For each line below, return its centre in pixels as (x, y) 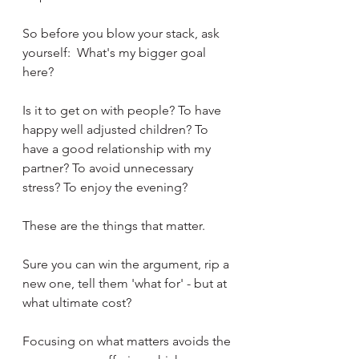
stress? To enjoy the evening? (107, 187)
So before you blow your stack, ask (123, 33)
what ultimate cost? (79, 302)
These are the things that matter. (117, 225)
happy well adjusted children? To (117, 129)
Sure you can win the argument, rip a (127, 264)
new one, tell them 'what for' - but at (126, 283)
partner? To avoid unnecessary (109, 167)
